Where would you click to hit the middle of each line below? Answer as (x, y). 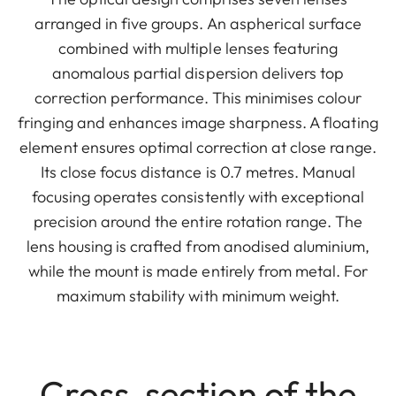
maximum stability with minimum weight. (198, 295)
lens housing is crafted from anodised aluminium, (198, 246)
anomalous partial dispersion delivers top (198, 72)
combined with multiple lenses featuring (198, 48)
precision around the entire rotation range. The (198, 221)
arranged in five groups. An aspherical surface (198, 23)
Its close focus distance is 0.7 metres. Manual (198, 171)
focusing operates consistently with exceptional (198, 196)
